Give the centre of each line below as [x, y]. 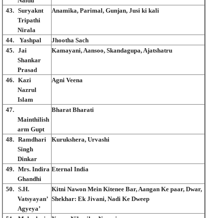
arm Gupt [31, 129]
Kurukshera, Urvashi [81, 139]
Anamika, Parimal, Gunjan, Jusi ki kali [105, 10]
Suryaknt [31, 10]
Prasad [27, 70]
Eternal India [70, 169]
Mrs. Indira [34, 169]
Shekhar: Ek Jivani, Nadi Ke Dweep [100, 199]
